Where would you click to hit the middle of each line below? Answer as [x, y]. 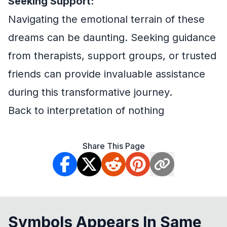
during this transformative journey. [90, 92]
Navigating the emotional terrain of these [106, 19]
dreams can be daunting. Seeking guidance [112, 37]
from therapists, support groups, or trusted [112, 56]
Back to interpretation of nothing [86, 110]
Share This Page [113, 146]
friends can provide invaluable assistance [107, 74]
